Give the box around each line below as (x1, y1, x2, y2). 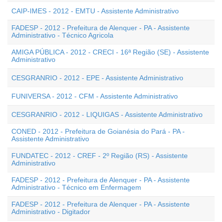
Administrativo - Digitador (11, 208, 90, 216)
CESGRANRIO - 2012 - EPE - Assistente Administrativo (11, 74, 183, 82)
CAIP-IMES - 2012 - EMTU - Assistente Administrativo (11, 7, 179, 15)
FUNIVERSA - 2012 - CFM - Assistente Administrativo (11, 92, 178, 100)
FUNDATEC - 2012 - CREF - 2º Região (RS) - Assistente (11, 152, 188, 160)
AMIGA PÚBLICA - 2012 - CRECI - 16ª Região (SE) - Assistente (11, 48, 209, 56)
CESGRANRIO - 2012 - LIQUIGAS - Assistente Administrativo (11, 111, 203, 118)
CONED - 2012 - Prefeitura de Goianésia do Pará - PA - (11, 127, 185, 135)
